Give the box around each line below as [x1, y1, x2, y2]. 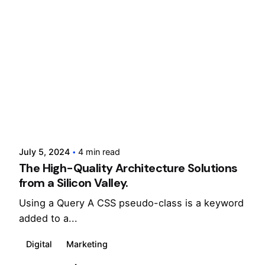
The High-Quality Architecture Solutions [19, 160, 238, 176]
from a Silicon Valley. [19, 174, 128, 190]
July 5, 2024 [19, 146, 70, 157]
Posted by [47, 103, 87, 114]
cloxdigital [47, 115, 92, 126]
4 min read [78, 146, 120, 157]
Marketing [66, 238, 108, 249]
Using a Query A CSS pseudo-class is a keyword [19, 196, 244, 209]
